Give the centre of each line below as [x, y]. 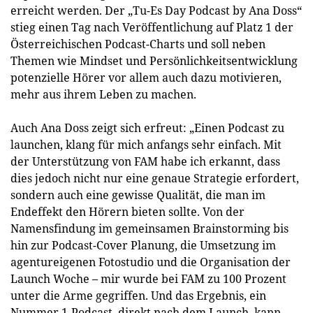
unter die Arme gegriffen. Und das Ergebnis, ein [138, 296]
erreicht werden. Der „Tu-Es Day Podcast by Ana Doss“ [156, 10]
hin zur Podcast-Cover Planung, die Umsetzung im [143, 245]
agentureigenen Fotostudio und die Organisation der [151, 262]
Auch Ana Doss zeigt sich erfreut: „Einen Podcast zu [147, 128]
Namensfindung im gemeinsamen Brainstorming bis [150, 228]
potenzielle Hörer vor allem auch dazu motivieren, [146, 78]
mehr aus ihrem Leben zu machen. [103, 94]
